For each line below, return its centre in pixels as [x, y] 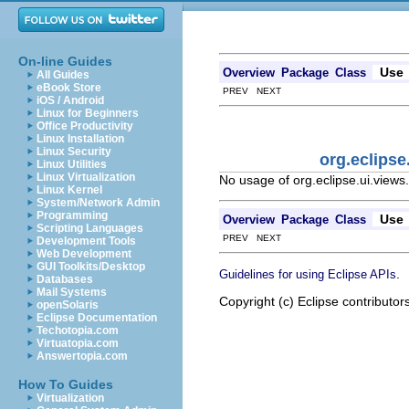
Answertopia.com [82, 356]
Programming [72, 215]
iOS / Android [70, 100]
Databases [65, 279]
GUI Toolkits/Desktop [91, 267]
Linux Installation [80, 139]
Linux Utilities [72, 164]
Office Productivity [85, 126]
